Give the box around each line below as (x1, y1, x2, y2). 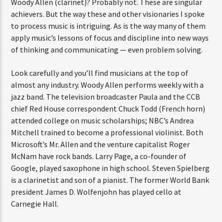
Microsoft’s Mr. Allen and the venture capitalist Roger (11, 139, 190, 149)
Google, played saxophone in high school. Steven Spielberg (11, 163, 210, 173)
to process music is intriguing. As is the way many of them (11, 21, 206, 31)
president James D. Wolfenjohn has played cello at (11, 186, 182, 197)
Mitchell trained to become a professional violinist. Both (11, 127, 204, 137)
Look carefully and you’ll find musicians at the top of (11, 67, 189, 78)
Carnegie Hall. (11, 198, 59, 209)
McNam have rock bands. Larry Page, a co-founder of (11, 151, 187, 161)
